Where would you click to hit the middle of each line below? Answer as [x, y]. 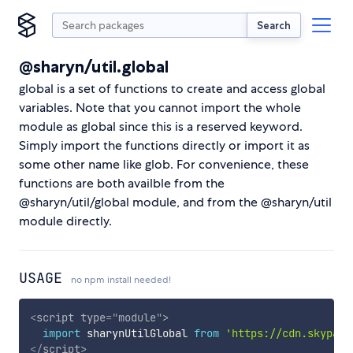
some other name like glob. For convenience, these [164, 164]
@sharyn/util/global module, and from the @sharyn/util [175, 202]
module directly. [65, 221]
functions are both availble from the [122, 183]
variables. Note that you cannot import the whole [160, 108]
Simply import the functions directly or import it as [164, 145]
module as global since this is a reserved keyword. [161, 126]
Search [274, 25]
